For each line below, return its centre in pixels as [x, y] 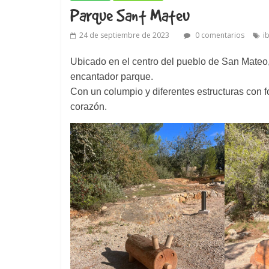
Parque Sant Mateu [130, 15]
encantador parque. [112, 77]
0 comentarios [219, 35]
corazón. [89, 107]
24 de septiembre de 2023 [124, 35]
